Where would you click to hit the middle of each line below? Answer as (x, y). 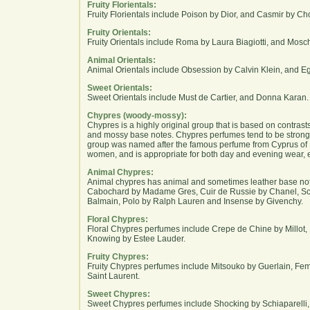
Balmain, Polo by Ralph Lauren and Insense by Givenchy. (195, 201)
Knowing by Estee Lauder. (136, 238)
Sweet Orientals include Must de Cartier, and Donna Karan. (198, 97)
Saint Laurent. (113, 276)
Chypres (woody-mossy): (137, 115)
